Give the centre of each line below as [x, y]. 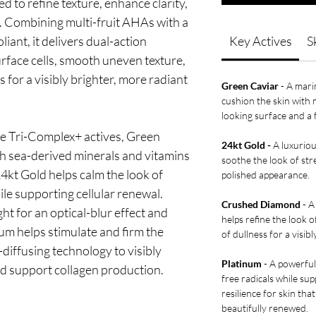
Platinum [242, 264]
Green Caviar [250, 86]
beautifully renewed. [265, 308]
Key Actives [260, 41]
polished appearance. [266, 175]
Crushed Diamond [261, 205]
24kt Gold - [246, 145]
